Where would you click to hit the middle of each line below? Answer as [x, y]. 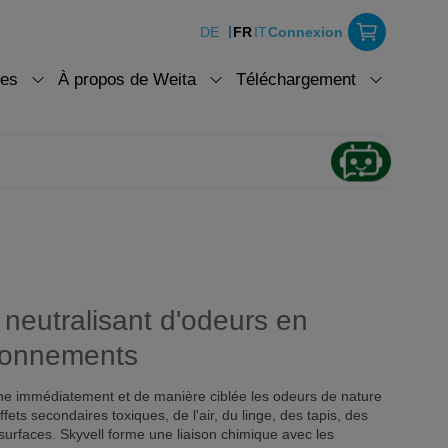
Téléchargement [296, 79]
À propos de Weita [127, 79]
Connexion [305, 32]
